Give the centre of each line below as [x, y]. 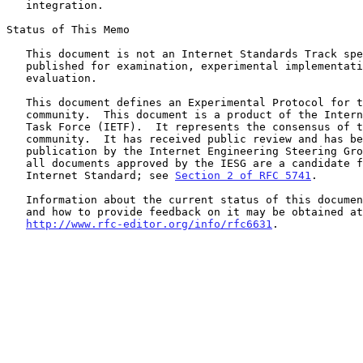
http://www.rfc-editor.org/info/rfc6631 [149, 224]
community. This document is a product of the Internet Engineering [16, 114]
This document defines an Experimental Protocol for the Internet [16, 102]
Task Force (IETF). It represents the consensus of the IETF [16, 126]
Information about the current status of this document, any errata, [16, 199]
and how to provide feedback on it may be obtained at [16, 211]
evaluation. [16, 78]
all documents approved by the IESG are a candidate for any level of [16, 163]
